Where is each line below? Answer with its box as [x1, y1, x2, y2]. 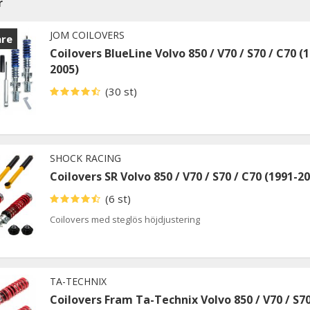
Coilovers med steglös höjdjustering [50, 212, 200, 226]
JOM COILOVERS [50, 28, 125, 42]
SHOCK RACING [50, 151, 121, 165]
